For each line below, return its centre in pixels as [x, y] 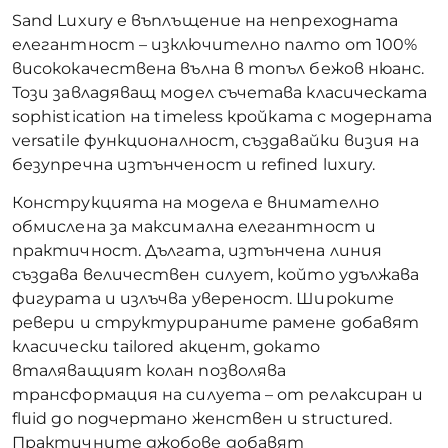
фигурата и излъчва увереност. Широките [203, 299]
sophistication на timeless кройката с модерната [222, 116]
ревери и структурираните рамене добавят [216, 323]
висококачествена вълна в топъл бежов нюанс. [218, 68]
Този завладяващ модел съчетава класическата [220, 92]
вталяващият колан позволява [149, 371]
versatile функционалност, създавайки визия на [215, 140]
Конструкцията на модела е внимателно [195, 203]
